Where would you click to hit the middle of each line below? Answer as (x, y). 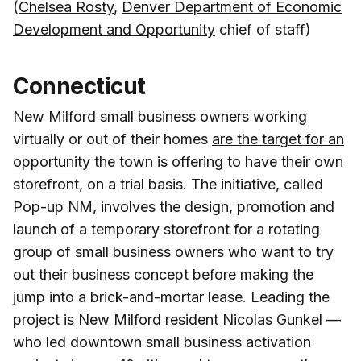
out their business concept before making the (163, 274)
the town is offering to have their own (217, 161)
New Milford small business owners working (160, 116)
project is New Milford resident (118, 319)
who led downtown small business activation (162, 342)
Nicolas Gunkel (272, 319)
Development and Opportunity (114, 29)
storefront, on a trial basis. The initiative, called (168, 184)
